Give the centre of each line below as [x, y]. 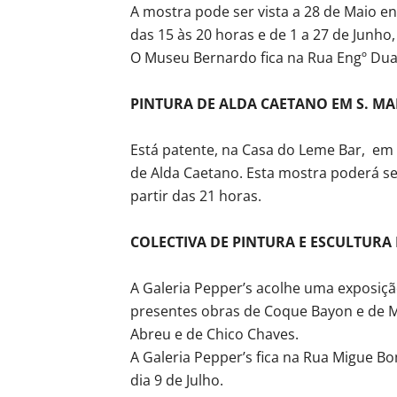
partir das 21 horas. [196, 195]
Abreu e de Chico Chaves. [214, 334]
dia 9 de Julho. [177, 380]
